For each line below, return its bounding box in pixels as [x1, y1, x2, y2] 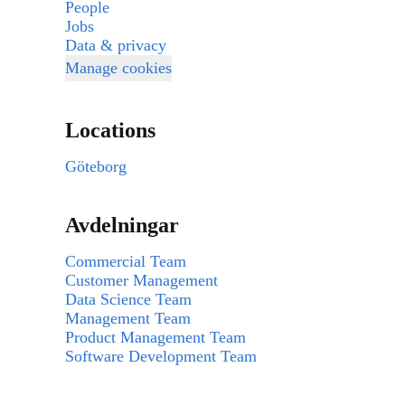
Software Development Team [65, 347, 257, 365]
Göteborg [65, 157, 127, 175]
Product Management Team [65, 328, 246, 346]
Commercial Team [65, 252, 186, 270]
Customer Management [65, 271, 218, 289]
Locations [65, 118, 155, 142]
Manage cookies [65, 59, 172, 77]
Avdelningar [65, 213, 179, 237]
